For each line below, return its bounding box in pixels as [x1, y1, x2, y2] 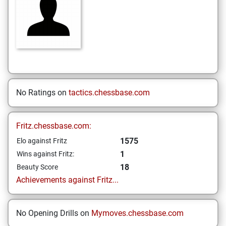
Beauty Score [17, 163, 58, 171]
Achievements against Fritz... [16, 175, 119, 185]
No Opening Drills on [16, 208, 91, 218]
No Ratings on [16, 88, 69, 97]
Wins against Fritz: [17, 150, 74, 158]
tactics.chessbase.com [69, 88, 150, 97]
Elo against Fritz [17, 137, 67, 145]
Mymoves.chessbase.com [91, 208, 184, 218]
